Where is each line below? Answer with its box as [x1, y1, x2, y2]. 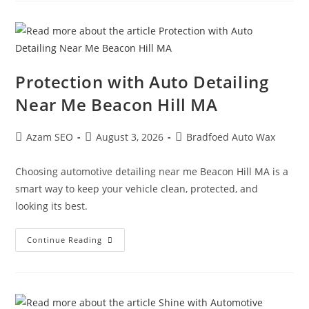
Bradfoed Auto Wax [186, 130, 276, 143]
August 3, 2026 [96, 130, 164, 143]
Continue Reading [27, 234, 103, 245]
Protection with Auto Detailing [15, 70, 269, 93]
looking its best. [15, 199, 88, 212]
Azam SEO [26, 130, 74, 143]
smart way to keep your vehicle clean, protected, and [15, 181, 259, 195]
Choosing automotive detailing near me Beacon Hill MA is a [15, 164, 289, 178]
